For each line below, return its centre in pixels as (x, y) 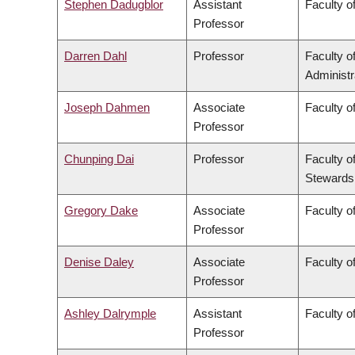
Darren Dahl (95, 56)
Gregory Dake (101, 211)
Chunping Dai (99, 159)
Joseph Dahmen (107, 108)
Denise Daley (99, 262)
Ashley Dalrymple (110, 314)
